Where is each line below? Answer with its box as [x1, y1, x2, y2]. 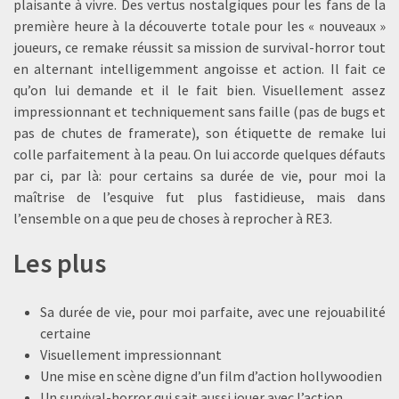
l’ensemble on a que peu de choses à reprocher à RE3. [13, 209, 332, 228]
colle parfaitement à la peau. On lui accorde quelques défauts [13, 145, 386, 164]
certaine [40, 324, 91, 343]
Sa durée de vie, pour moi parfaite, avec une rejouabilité [40, 303, 386, 322]
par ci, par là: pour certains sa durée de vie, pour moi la [13, 167, 386, 185]
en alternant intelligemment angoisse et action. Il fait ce [13, 60, 386, 78]
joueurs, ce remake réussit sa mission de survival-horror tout [13, 38, 386, 57]
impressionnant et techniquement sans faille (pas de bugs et [13, 102, 386, 121]
